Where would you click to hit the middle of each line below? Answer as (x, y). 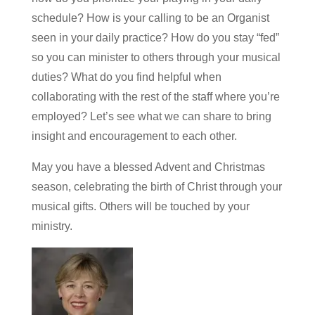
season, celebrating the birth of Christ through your (156, 187)
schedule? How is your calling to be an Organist (150, 18)
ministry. (52, 226)
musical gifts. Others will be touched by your (140, 206)
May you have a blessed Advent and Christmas (148, 167)
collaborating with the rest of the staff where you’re (155, 97)
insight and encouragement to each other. (134, 136)
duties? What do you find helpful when (126, 77)
